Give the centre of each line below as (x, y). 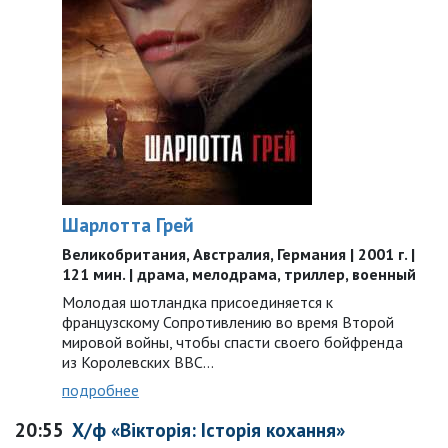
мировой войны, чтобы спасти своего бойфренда (232, 342)
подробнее (100, 390)
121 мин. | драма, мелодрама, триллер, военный (239, 274)
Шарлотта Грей (128, 224)
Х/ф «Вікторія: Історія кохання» (208, 429)
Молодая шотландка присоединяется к (197, 302)
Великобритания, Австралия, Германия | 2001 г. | (238, 254)
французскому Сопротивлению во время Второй (228, 322)
